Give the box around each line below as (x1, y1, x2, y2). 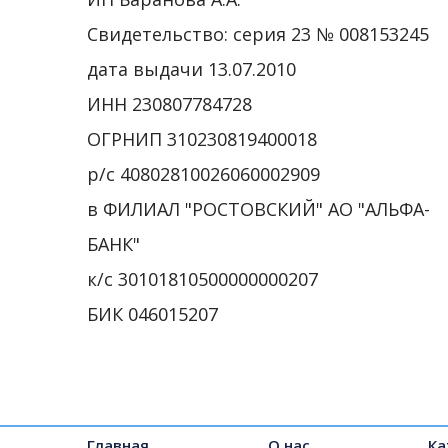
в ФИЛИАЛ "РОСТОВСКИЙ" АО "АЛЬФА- (87, 197, 430, 222)
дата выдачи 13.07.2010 (87, 57, 296, 82)
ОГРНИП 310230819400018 (87, 127, 317, 152)
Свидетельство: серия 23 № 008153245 (87, 22, 429, 47)
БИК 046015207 (87, 302, 218, 327)
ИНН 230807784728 (87, 92, 252, 117)
